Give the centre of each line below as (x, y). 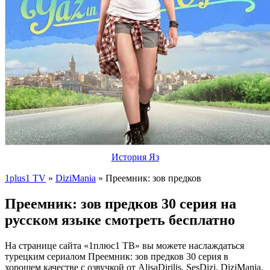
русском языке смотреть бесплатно (120, 220)
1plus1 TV (25, 178)
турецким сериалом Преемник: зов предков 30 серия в (117, 256)
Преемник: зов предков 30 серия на (121, 203)
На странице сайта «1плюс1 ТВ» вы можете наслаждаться (124, 245)
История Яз (135, 157)
